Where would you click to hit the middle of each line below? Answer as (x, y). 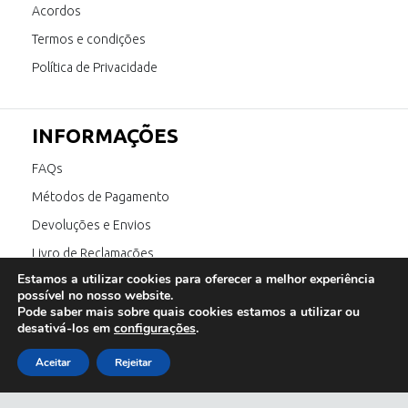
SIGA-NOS (80, 349)
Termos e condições (89, 39)
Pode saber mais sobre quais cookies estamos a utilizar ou (189, 312)
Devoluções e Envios (92, 224)
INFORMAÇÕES (105, 135)
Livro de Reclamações (93, 253)
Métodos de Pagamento (101, 196)
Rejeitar (133, 362)
